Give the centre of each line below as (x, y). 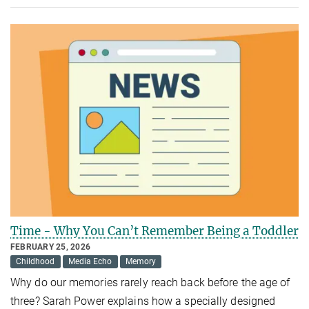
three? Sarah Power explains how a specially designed (143, 301)
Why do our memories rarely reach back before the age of (150, 282)
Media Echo (90, 262)
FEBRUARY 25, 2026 (51, 247)
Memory (140, 262)
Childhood (36, 262)
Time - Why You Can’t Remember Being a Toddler (154, 231)
